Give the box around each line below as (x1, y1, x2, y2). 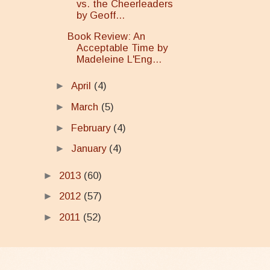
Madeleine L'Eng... (77, 53, 162, 65)
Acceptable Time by (77, 42, 168, 54)
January (71, 143, 109, 155)
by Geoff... (77, 9, 125, 21)
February (71, 122, 113, 134)
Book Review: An (67, 30, 146, 42)
